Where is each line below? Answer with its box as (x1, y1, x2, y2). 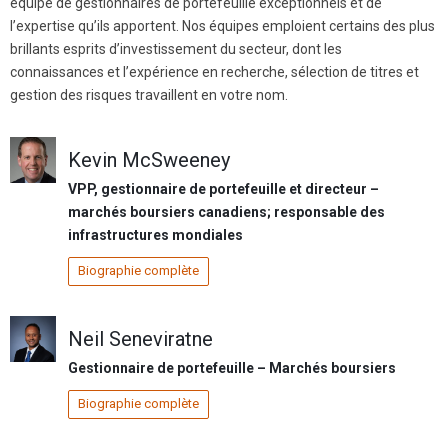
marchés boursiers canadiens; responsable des (68, 204, 385, 221)
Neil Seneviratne (68, 327, 213, 352)
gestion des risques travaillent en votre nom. (10, 87, 288, 104)
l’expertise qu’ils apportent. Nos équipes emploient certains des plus (10, 18, 435, 35)
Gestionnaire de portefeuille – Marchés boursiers (68, 360, 396, 377)
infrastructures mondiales (68, 227, 243, 244)
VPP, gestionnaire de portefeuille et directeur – (68, 181, 379, 198)
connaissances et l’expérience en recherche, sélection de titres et (10, 64, 419, 81)
